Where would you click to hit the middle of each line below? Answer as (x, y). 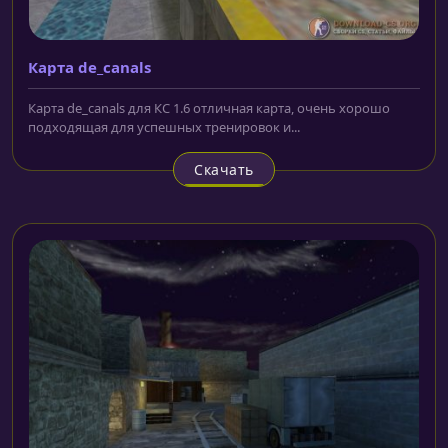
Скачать (224, 170)
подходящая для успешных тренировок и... (164, 127)
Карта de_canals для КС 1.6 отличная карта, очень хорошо (209, 108)
